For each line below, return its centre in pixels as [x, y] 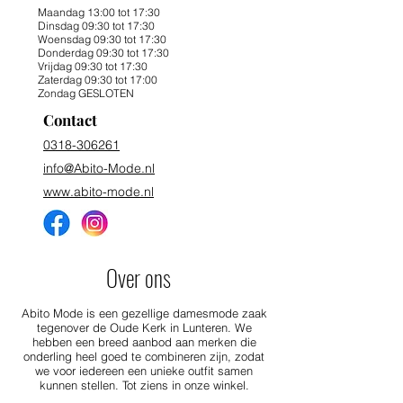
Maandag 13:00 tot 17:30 [99, 12]
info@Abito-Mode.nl [99, 168]
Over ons [140, 278]
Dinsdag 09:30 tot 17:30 [96, 26]
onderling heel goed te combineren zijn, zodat [144, 356]
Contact [70, 120]
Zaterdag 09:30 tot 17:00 [98, 80]
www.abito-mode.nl [99, 192]
